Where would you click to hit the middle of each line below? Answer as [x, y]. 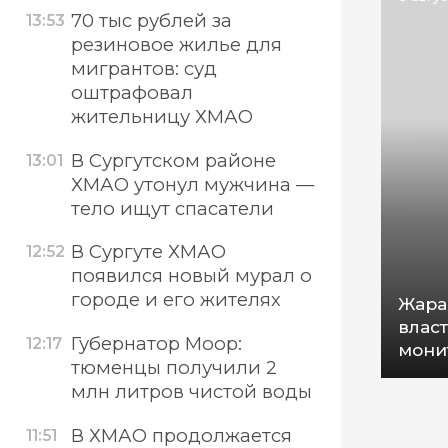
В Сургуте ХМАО [148, 252]
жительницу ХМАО [161, 116]
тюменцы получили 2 [173, 367]
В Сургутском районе [173, 160]
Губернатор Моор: [156, 343]
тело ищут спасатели [172, 208]
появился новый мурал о [191, 276]
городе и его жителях [175, 300]
